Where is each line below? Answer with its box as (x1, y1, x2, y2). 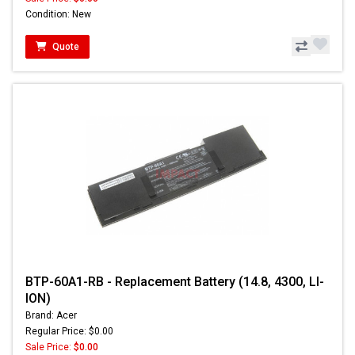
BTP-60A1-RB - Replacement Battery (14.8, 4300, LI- (25, 273, 324, 289)
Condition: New (25, 8, 91, 20)
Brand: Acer (25, 309, 77, 321)
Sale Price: (25, 341, 74, 353)
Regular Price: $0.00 (25, 325, 113, 337)
